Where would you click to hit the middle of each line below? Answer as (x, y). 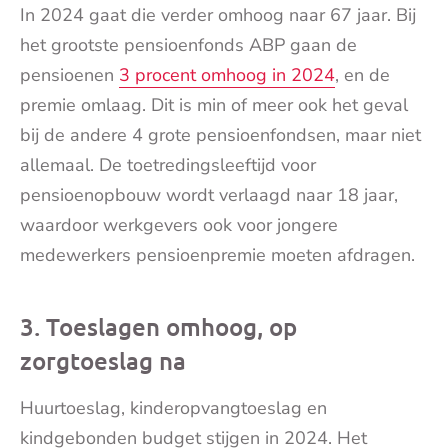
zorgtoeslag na (103, 361)
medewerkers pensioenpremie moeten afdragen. (217, 255)
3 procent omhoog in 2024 (227, 75)
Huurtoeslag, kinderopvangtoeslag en (173, 408)
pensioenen (69, 75)
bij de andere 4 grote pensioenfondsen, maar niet (220, 135)
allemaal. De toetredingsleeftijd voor (168, 165)
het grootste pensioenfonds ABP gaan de (188, 45)
